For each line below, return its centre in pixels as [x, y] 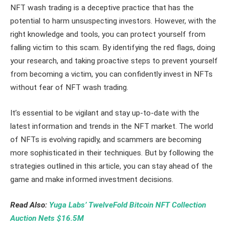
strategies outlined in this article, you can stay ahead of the [111, 166]
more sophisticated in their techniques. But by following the [112, 153]
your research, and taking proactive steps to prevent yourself [114, 61]
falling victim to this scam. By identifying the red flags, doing [113, 48]
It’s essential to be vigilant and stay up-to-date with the [105, 113]
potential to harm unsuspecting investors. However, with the [113, 21]
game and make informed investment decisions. [92, 180]
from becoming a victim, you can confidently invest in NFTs [111, 74]
